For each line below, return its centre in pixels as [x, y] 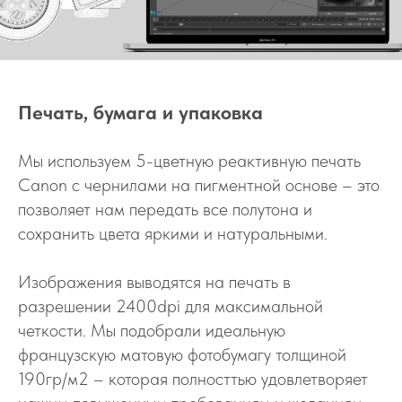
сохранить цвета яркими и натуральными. [173, 234]
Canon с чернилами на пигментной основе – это [199, 185]
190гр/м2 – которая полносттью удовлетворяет [193, 379]
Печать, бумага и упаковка [140, 113]
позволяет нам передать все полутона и [165, 210]
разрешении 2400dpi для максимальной [170, 306]
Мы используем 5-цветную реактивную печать [189, 161]
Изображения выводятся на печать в [154, 282]
